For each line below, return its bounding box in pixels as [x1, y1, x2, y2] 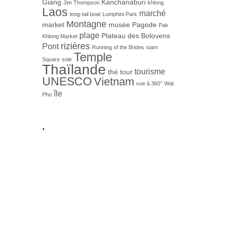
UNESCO [42, 75, 92, 88]
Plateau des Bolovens [101, 32, 170, 40]
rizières [60, 41, 90, 51]
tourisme [134, 67, 165, 76]
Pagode [132, 21, 157, 29]
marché [139, 9, 166, 18]
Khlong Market [42, 33, 77, 39]
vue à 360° [136, 80, 162, 86]
